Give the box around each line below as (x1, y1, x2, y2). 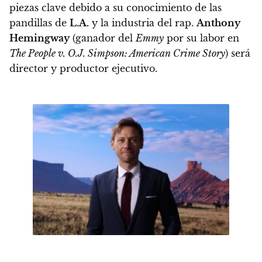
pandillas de (9, 17, 70, 29)
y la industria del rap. (89, 17, 196, 29)
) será (225, 47, 250, 60)
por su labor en (164, 32, 239, 44)
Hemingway (9, 32, 70, 44)
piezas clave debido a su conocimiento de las (9, 2, 222, 14)
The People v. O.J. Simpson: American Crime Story (9, 47, 225, 60)
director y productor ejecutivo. (9, 63, 157, 75)
